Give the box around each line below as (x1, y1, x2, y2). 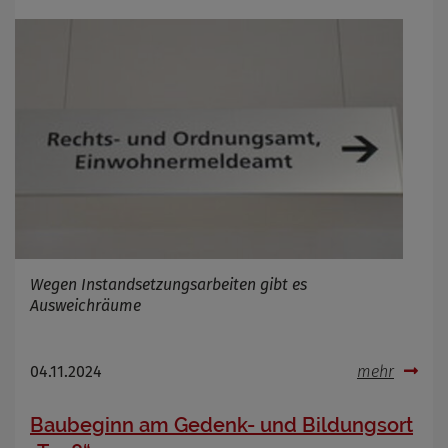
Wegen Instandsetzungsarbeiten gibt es (30, 274, 307, 294)
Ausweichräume (30, 295, 141, 315)
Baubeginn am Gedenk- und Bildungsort (30, 412, 413, 437)
